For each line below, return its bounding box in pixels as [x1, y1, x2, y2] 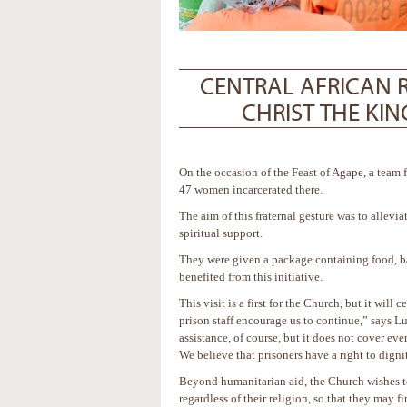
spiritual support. [179, 226, 263, 240]
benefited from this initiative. [179, 270, 323, 283]
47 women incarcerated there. [179, 183, 323, 196]
